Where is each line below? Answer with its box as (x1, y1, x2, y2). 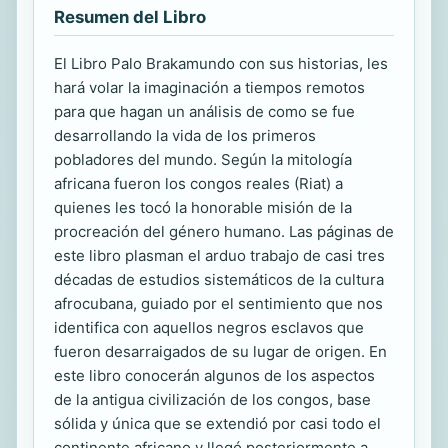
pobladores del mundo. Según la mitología (54, 150, 352, 169)
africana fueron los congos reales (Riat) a (54, 174, 343, 193)
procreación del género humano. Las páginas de (54, 222, 394, 241)
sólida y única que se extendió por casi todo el (54, 414, 381, 433)
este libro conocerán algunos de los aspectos (54, 366, 375, 385)
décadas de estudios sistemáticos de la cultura (54, 270, 384, 289)
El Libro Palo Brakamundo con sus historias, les (54, 54, 388, 73)
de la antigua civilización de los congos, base (54, 390, 371, 409)
